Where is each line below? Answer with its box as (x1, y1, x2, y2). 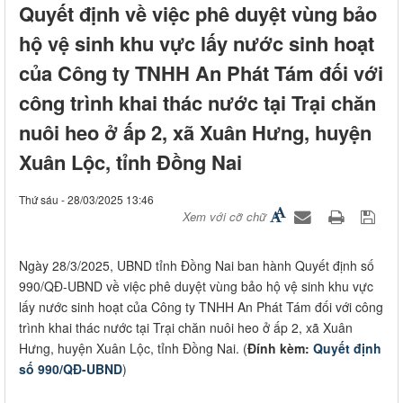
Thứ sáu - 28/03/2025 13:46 (19, 192, 154, 208)
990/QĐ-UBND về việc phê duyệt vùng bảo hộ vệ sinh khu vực (19, 277, 373, 296)
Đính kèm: (247, 339, 313, 358)
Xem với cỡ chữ (183, 208, 266, 226)
